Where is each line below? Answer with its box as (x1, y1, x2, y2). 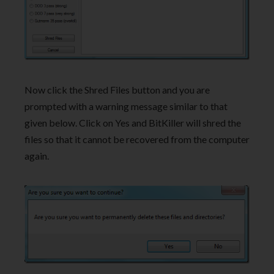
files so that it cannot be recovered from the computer (24, 133, 250, 146)
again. (24, 150, 49, 162)
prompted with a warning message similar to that (24, 100, 228, 113)
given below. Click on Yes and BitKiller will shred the (24, 117, 241, 129)
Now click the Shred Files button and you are (24, 84, 210, 96)
